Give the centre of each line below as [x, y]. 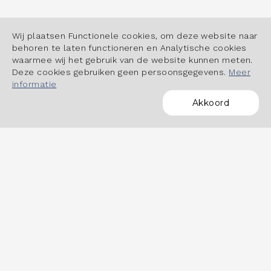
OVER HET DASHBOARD [135, 258]
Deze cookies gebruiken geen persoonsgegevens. [121, 72]
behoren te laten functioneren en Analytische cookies [129, 48]
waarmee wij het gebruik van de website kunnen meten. [132, 60]
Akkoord [211, 103]
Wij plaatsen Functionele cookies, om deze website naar [135, 36]
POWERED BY [135, 116]
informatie [34, 84]
